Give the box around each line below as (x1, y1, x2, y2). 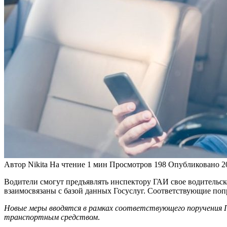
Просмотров (109, 160, 152, 169)
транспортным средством (4, 212, 98, 221)
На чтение (50, 160, 85, 169)
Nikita (26, 160, 48, 169)
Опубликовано (168, 160, 219, 169)
